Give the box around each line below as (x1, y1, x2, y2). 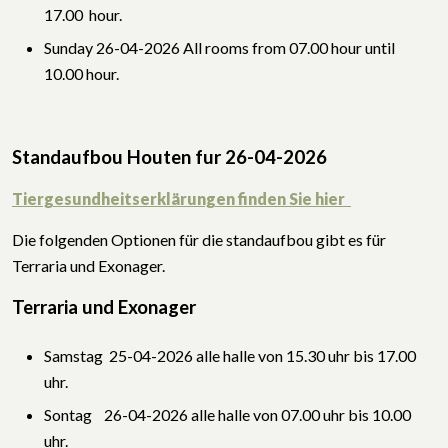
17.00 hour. (44, 4, 122, 24)
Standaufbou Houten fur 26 (12, 145, 247, 168)
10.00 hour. (44, 63, 119, 83)
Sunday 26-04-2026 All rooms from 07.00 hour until (44, 37, 395, 57)
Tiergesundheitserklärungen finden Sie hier (12, 188, 345, 208)
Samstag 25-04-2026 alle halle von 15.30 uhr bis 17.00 (44, 345, 416, 365)
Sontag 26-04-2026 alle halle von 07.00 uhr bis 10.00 (44, 405, 411, 425)
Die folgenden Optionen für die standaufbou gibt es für (12, 229, 386, 249)
